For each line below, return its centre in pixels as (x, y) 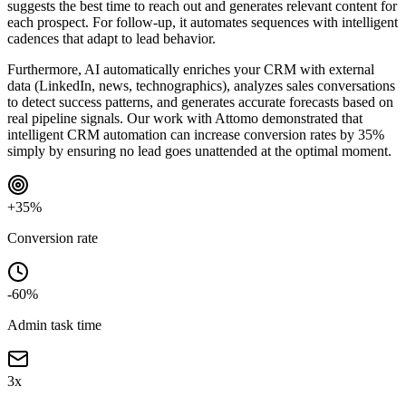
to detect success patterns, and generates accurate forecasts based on (200, 101)
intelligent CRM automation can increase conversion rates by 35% (196, 134)
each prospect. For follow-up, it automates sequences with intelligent (203, 22)
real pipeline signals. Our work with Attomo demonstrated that (185, 118)
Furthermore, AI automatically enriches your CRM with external (191, 69)
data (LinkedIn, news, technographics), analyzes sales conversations (201, 85)
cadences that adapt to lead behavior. (111, 38)
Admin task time (54, 324)
